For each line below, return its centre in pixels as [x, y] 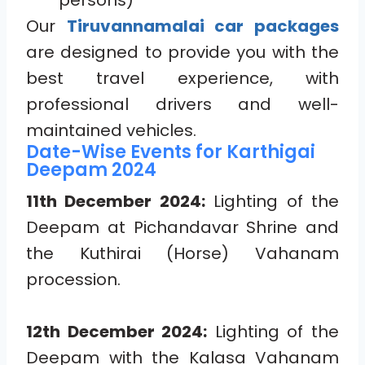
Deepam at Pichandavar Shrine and [182, 228]
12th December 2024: [117, 332]
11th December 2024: [116, 202]
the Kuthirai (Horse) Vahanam [182, 254]
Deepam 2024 [91, 170]
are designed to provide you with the [182, 53]
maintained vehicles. [111, 131]
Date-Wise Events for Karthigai [171, 152]
